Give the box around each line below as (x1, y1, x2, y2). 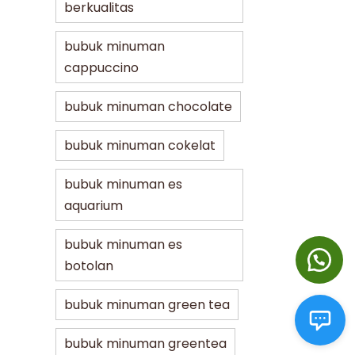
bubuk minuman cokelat (64, 136, 216, 155)
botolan (64, 256, 114, 275)
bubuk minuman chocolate (64, 97, 233, 116)
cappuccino (64, 58, 139, 77)
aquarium (64, 196, 124, 215)
